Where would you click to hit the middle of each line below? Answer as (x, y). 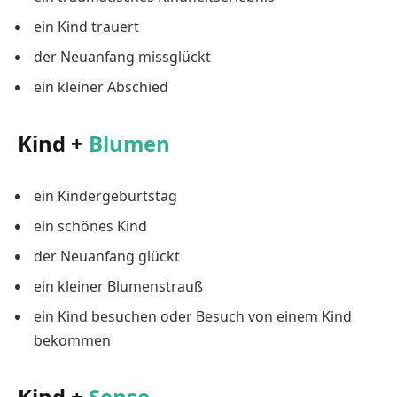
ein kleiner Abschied (101, 86)
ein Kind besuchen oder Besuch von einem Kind (193, 316)
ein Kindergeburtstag (105, 195)
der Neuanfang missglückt (122, 56)
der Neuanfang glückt (107, 256)
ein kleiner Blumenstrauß (118, 286)
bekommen (72, 340)
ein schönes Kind (90, 226)
